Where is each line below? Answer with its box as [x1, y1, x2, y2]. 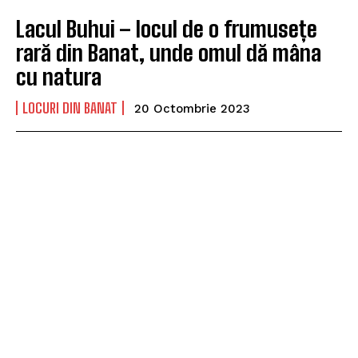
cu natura [16, 63, 101, 91]
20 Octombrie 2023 [134, 101, 250, 117]
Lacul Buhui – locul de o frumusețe [16, 15, 317, 43]
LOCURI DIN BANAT [22, 99, 117, 117]
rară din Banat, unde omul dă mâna [16, 39, 321, 67]
